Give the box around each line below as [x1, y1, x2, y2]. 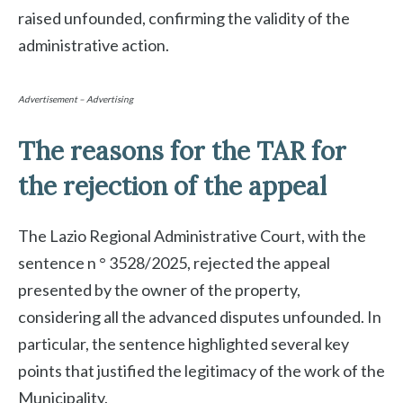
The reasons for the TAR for [18, 135, 346, 168]
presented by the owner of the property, [18, 280, 300, 300]
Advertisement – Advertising [18, 94, 133, 105]
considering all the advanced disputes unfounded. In [18, 307, 381, 327]
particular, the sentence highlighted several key [18, 334, 349, 354]
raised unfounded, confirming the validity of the [18, 8, 350, 29]
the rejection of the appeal [18, 170, 327, 203]
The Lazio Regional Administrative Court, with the [18, 226, 366, 246]
